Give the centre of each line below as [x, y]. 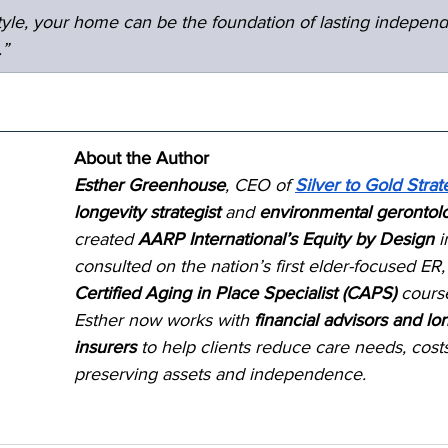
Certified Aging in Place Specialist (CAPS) [235, 292]
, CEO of [260, 184]
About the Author [141, 157]
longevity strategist [147, 211]
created [106, 238]
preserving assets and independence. [220, 373]
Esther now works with [164, 319]
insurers [105, 346]
